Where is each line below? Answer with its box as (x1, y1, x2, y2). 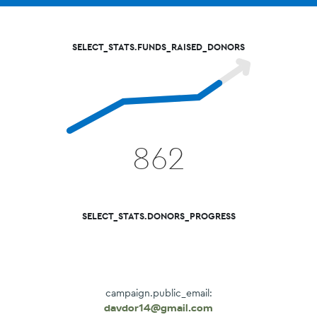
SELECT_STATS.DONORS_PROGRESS (81, 210, 236, 223)
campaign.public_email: (105, 287, 212, 300)
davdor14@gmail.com (104, 301, 213, 315)
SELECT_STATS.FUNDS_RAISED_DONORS (72, 41, 245, 53)
